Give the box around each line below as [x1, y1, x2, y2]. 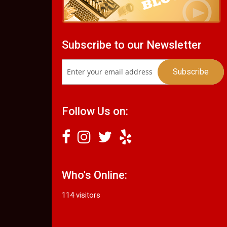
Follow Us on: [62, 104, 128, 118]
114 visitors [62, 190, 100, 200]
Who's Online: [62, 168, 127, 181]
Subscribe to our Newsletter [62, 38, 202, 51]
